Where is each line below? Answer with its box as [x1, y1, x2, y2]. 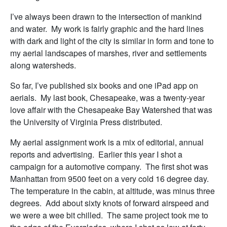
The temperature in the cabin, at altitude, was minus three [10, 185, 215, 197]
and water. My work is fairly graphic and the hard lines [10, 23, 204, 35]
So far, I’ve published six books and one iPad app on [10, 80, 198, 92]
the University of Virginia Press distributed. [10, 116, 162, 128]
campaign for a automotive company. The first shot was [10, 161, 208, 173]
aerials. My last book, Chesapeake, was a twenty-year [10, 92, 205, 104]
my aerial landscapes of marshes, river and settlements [10, 47, 207, 59]
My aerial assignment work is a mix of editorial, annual [10, 136, 204, 148]
